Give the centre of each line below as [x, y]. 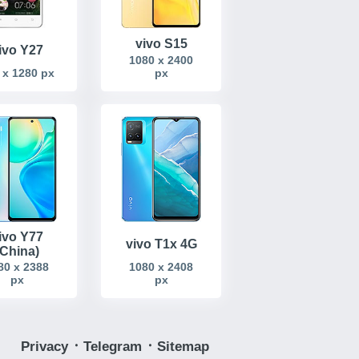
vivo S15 [161, 43]
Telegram [115, 347]
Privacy [46, 347]
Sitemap [183, 347]
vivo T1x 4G [161, 244]
